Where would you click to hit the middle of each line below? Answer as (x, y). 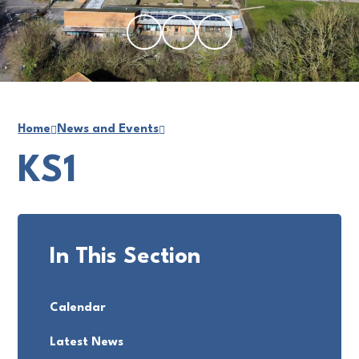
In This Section (125, 257)
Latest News (87, 343)
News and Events (108, 129)
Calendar (78, 308)
